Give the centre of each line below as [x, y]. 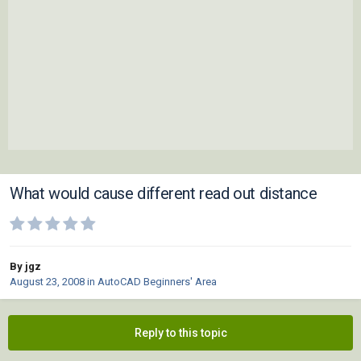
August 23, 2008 [47, 282]
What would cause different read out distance [164, 194]
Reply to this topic [180, 333]
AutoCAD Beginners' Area [157, 282]
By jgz [25, 267]
